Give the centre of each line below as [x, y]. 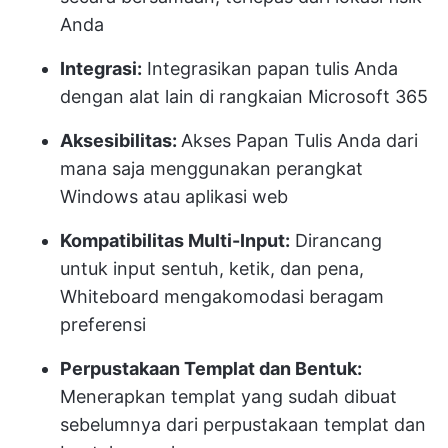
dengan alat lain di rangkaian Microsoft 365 [244, 97]
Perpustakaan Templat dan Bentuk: [211, 369]
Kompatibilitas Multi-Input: [175, 241]
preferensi [103, 325]
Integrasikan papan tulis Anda [270, 69]
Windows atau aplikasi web [174, 197]
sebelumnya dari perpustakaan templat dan [243, 425]
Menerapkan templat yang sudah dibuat [228, 397]
